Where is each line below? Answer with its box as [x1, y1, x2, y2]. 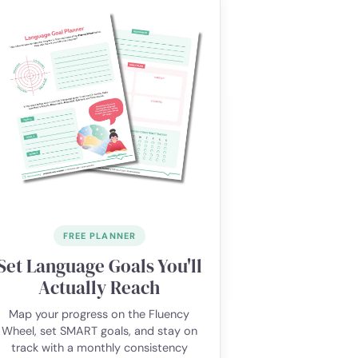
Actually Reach [38, 275, 161, 301]
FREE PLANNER [62, 230, 136, 242]
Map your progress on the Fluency [9, 307, 190, 322]
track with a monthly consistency [10, 340, 188, 356]
